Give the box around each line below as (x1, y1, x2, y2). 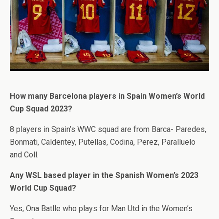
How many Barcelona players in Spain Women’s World (10, 91, 205, 101)
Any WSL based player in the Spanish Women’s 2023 (10, 170, 198, 180)
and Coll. (10, 150, 39, 159)
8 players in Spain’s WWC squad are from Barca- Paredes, (10, 124, 206, 134)
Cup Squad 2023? (10, 104, 72, 113)
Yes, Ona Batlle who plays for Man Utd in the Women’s (10, 203, 193, 213)
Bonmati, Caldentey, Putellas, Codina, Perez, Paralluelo (10, 137, 196, 147)
